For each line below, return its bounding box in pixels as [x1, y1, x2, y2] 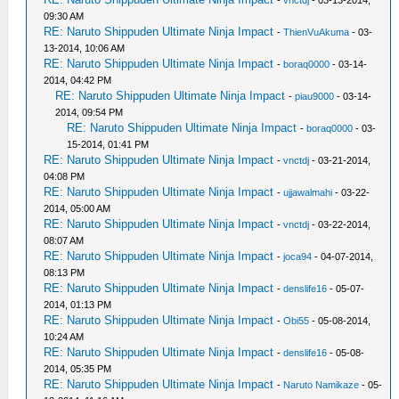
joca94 [283, 250, 313, 262]
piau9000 [295, 90, 335, 102]
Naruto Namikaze [283, 379, 360, 390]
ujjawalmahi [283, 186, 333, 198]
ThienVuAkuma [283, 26, 350, 37]
